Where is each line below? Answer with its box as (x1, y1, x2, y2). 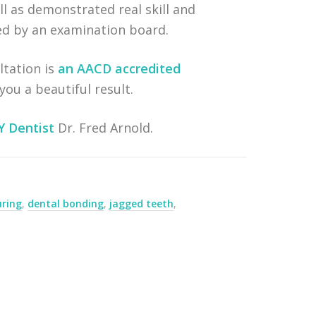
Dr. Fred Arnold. (54, 119, 154, 136)
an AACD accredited (58, 60, 181, 77)
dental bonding (28, 197, 104, 210)
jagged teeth (109, 197, 174, 210)
